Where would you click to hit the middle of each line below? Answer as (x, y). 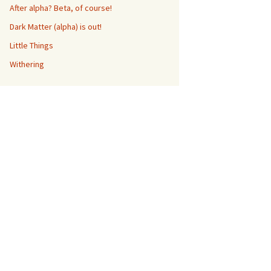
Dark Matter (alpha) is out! (56, 27)
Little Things (31, 45)
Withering (27, 64)
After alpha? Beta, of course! (61, 8)
